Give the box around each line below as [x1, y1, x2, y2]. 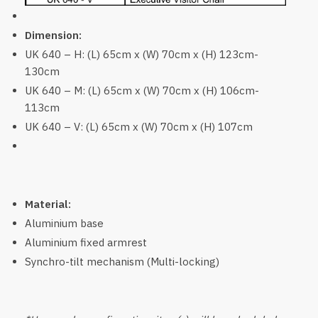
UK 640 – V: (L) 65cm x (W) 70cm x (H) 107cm [25, 119, 253, 133]
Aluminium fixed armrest [25, 235, 147, 249]
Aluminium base [25, 216, 104, 230]
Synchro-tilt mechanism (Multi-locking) [25, 254, 219, 268]
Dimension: [25, 28, 82, 42]
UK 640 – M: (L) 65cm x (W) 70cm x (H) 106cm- [25, 83, 259, 97]
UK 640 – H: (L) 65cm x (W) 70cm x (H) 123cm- [25, 47, 258, 61]
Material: [25, 197, 71, 211]
